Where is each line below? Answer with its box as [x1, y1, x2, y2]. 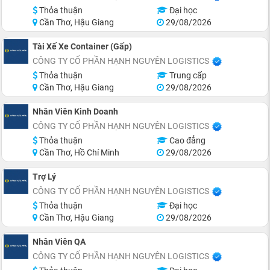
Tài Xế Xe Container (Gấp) [33, 41, 132, 51]
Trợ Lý [33, 171, 56, 181]
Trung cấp [167, 70, 207, 80]
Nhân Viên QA [33, 236, 86, 246]
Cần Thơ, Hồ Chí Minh [37, 147, 119, 157]
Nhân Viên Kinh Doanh [33, 106, 118, 116]
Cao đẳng [167, 135, 206, 145]
